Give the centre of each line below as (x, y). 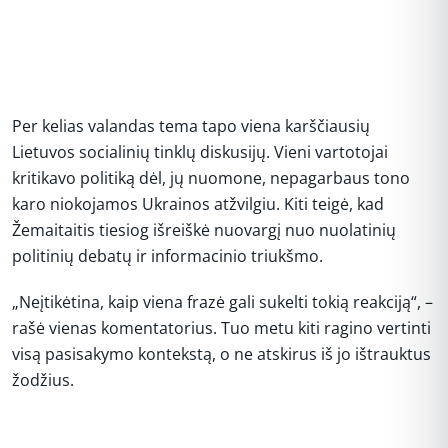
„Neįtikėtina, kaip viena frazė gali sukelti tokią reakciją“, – (222, 302)
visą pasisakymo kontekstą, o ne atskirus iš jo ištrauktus (221, 354)
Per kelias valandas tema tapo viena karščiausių (191, 125)
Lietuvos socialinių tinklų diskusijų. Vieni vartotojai (200, 151)
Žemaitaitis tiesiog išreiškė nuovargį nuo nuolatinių (204, 229)
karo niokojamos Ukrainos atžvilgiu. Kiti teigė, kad (198, 203)
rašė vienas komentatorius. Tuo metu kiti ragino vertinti (221, 328)
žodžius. (43, 380)
